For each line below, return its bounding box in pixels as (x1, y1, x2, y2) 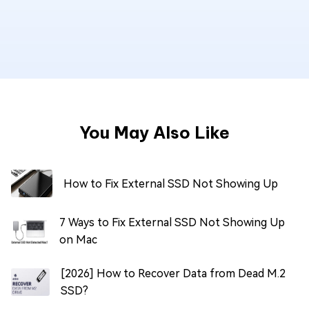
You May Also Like (79, 122, 230, 143)
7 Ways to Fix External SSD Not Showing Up (59, 216, 285, 230)
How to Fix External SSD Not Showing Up (63, 177, 278, 190)
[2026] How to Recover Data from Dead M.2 (60, 267, 286, 281)
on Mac (59, 233, 97, 247)
